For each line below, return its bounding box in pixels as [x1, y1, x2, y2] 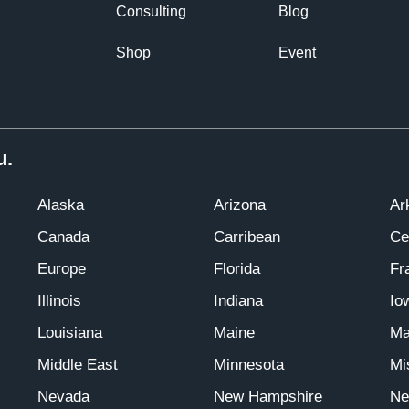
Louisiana [37, 323, 102, 341]
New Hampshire [214, 387, 322, 405]
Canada [37, 227, 89, 246]
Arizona [214, 195, 266, 214]
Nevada [37, 387, 89, 405]
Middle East [37, 355, 118, 373]
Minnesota [214, 355, 284, 373]
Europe [37, 259, 86, 278]
